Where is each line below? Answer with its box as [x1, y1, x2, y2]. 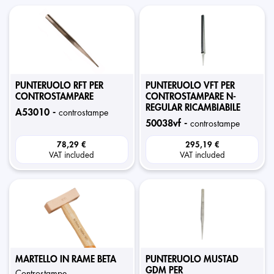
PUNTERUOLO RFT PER [15, 81, 103, 91]
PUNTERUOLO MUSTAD [146, 255, 239, 264]
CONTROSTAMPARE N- [146, 92, 237, 102]
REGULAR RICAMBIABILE [146, 103, 241, 113]
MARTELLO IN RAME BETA [15, 255, 116, 264]
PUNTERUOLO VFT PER [146, 81, 235, 91]
